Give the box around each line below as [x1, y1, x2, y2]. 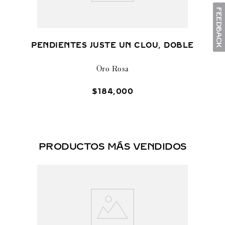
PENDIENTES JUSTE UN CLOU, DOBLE [31, 41, 194, 50]
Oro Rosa [96, 64, 129, 74]
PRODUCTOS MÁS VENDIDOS [38, 141, 187, 152]
